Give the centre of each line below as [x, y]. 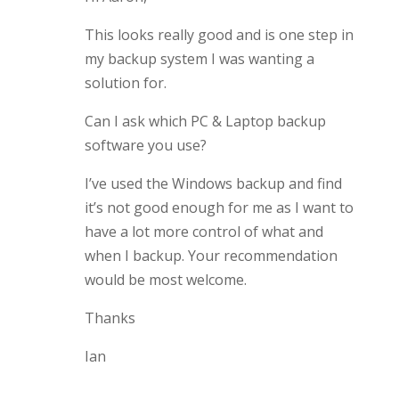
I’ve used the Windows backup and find [213, 183]
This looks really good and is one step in [219, 35]
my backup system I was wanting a [199, 59]
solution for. [125, 83]
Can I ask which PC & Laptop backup [205, 121]
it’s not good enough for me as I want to [219, 208]
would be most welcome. [165, 280]
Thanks [110, 318]
